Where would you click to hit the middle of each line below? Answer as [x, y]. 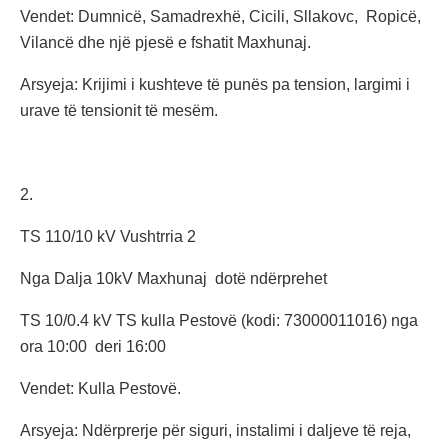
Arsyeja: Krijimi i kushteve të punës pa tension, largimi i [215, 85]
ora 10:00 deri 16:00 [93, 347]
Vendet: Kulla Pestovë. [100, 389]
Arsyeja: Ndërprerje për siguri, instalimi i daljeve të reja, [215, 431]
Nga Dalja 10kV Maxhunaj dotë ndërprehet [173, 279]
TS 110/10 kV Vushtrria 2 [108, 237]
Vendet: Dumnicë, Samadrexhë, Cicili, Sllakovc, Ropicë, [220, 17]
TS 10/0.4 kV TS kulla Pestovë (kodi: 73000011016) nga [219, 321]
